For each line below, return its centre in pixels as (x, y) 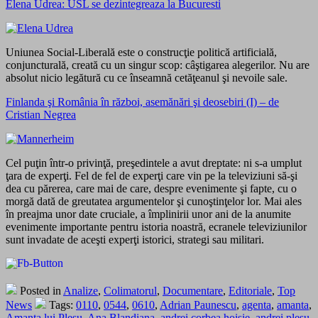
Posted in (40, 290)
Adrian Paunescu (198, 305)
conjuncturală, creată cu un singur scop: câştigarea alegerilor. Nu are (158, 65)
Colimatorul (130, 290)
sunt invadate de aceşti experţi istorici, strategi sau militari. (135, 239)
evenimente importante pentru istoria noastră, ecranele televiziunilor (156, 226)
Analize (81, 290)
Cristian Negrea (41, 114)
